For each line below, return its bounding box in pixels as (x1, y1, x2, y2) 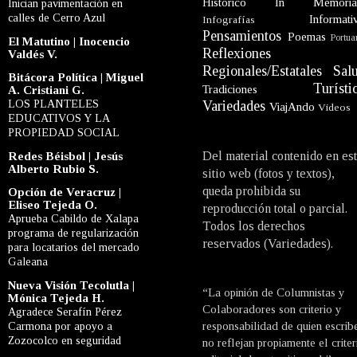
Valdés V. (8, 47, 57, 61)
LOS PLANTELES (8, 96, 99, 110)
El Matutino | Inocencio (8, 34, 130, 48)
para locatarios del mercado (8, 240, 139, 253)
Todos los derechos (202, 218, 305, 233)
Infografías (202, 13, 255, 25)
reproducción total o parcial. (202, 201, 347, 215)
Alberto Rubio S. (8, 162, 99, 175)
